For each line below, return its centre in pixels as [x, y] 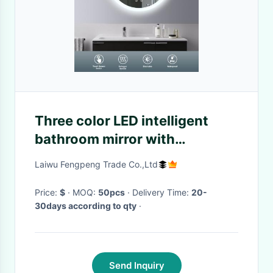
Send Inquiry [136, 265]
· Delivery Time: [162, 192]
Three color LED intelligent [122, 121]
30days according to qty [86, 206]
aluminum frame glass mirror [129, 175]
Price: [47, 192]
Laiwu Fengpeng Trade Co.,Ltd [96, 164]
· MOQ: [85, 192]
